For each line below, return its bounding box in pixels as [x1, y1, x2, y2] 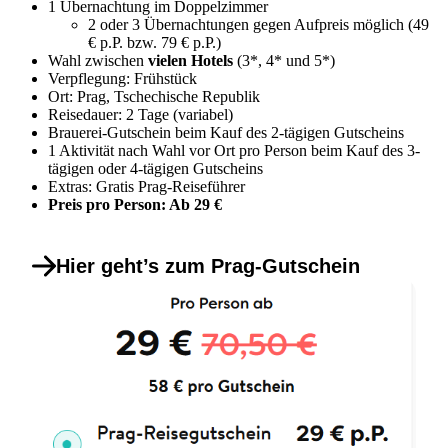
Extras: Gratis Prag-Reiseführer [48, 177, 245, 195]
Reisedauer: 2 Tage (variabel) [48, 105, 233, 123]
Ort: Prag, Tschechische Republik [48, 87, 260, 105]
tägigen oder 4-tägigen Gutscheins [48, 159, 263, 177]
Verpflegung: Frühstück [48, 69, 197, 87]
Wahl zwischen [48, 51, 148, 69]
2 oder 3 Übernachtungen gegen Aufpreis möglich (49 [88, 15, 429, 33]
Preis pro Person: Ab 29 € [48, 195, 226, 213]
